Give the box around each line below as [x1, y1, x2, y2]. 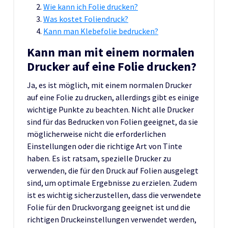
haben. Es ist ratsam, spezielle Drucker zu [27, 153, 171, 163]
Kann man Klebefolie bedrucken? [43, 25, 158, 36]
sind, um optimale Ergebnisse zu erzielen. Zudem [27, 177, 197, 188]
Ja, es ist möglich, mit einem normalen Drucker [27, 79, 192, 90]
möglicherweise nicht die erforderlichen [27, 128, 166, 139]
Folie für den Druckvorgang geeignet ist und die [27, 202, 190, 212]
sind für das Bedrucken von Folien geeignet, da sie [27, 116, 198, 127]
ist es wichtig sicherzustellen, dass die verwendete [27, 189, 201, 200]
